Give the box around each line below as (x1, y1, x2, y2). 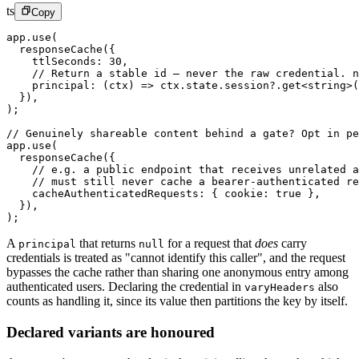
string (308, 79, 346, 91)
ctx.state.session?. (154, 79, 282, 91)
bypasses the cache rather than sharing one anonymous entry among (6, 264, 349, 279)
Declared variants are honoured (6, 323, 215, 341)
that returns (76, 236, 139, 250)
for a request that (164, 236, 255, 250)
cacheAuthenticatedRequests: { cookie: (6, 187, 276, 200)
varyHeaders (244, 280, 315, 293)
